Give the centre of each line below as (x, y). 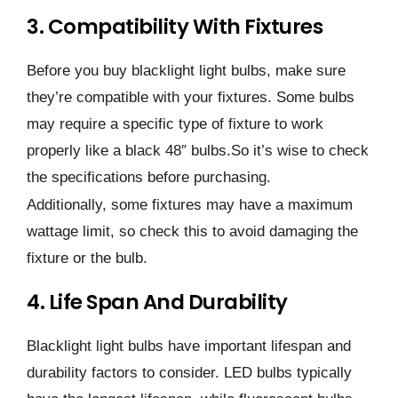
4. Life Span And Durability (157, 302)
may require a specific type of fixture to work (175, 123)
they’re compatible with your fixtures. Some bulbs (191, 97)
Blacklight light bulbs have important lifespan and (189, 346)
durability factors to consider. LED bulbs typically (189, 372)
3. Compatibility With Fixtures (175, 26)
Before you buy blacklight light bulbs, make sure (186, 70)
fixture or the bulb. (87, 258)
